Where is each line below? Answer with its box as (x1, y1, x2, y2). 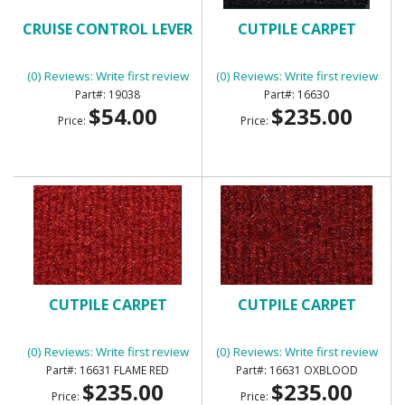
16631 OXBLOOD (268, 362, 358, 378)
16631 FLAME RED (80, 362, 169, 378)
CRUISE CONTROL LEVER (23, 18, 193, 39)
